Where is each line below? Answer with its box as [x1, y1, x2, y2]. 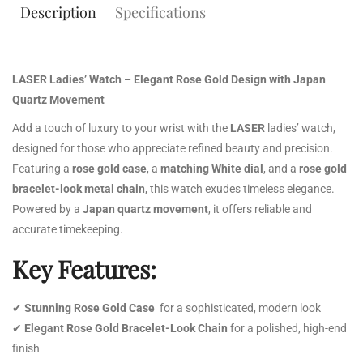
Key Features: [12, 252, 156, 285]
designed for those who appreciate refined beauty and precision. [12, 141, 333, 155]
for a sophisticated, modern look [160, 301, 321, 314]
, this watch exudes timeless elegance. [145, 181, 335, 195]
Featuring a [12, 161, 70, 175]
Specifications [115, 2, 207, 22]
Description [20, 2, 96, 22]
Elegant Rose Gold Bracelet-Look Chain [24, 321, 228, 335]
